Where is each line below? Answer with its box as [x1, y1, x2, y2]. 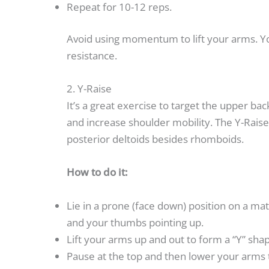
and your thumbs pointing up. [67, 215, 204, 229]
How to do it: [67, 165, 128, 180]
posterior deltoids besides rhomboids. [67, 132, 244, 147]
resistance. [67, 49, 117, 62]
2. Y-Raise [67, 82, 112, 96]
